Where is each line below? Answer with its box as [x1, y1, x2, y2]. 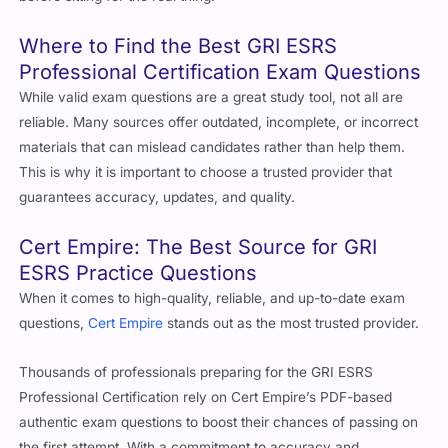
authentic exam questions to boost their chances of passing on [19, 413, 419, 430]
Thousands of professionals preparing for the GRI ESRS [19, 363, 374, 380]
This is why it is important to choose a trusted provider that [19, 163, 393, 180]
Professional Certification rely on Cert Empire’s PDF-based [19, 388, 393, 405]
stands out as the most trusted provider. [163, 314, 420, 331]
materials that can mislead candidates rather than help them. [19, 138, 406, 155]
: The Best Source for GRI [134, 234, 378, 259]
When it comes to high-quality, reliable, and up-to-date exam [19, 289, 406, 306]
